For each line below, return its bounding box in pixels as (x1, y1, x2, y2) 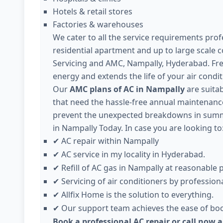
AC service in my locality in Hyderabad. (61, 149, 205, 160)
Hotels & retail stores (53, 6, 132, 17)
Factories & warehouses (53, 19, 143, 30)
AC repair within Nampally (61, 135, 159, 146)
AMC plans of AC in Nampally (70, 84, 185, 95)
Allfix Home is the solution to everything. (61, 189, 214, 200)
